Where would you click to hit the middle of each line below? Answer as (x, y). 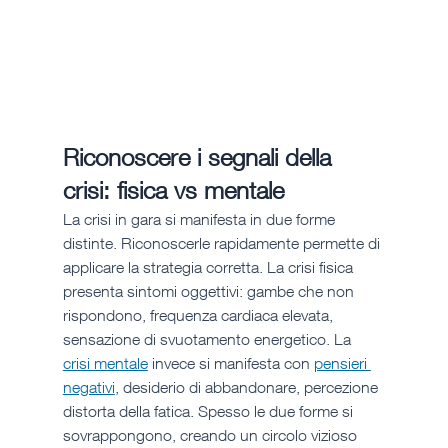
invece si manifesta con (230, 363)
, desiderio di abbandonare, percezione (248, 387)
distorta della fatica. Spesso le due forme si (209, 411)
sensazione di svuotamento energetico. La (208, 339)
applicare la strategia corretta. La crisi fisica (209, 267)
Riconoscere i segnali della (200, 157)
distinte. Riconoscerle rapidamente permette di (223, 243)
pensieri (342, 363)
